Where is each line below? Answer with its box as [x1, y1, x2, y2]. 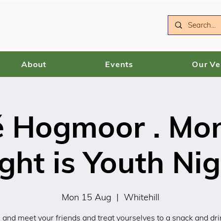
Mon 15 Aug [62, 191, 111, 203]
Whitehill [124, 191, 159, 203]
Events [105, 59, 134, 70]
